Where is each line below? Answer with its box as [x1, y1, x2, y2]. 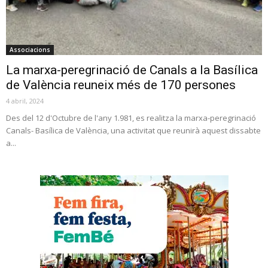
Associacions [10, 45, 50, 54]
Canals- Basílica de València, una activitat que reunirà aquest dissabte [6, 125, 261, 136]
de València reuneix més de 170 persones [6, 78, 236, 93]
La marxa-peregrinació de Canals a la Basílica [6, 63, 258, 78]
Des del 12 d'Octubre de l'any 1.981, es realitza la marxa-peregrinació [6, 112, 256, 124]
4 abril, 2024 [6, 96, 44, 106]
